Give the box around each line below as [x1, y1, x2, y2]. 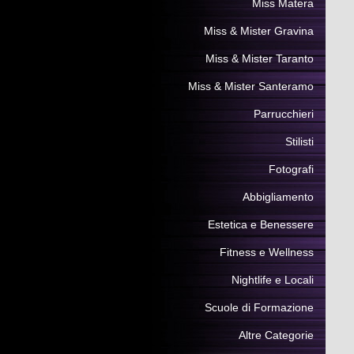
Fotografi [269, 163, 314, 175]
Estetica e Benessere [208, 218, 314, 231]
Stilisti [285, 135, 314, 148]
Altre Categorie [239, 329, 314, 341]
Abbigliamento [243, 190, 314, 203]
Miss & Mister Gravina [204, 24, 314, 37]
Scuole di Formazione [205, 301, 314, 314]
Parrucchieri [254, 107, 314, 120]
